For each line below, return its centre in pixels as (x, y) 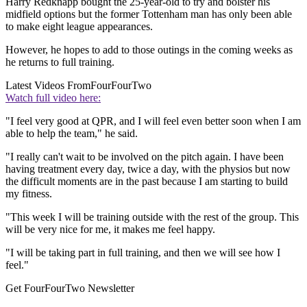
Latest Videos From (48, 86)
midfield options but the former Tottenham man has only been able (149, 14)
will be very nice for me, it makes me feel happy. (110, 230)
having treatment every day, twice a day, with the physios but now (148, 169)
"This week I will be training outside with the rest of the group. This (152, 217)
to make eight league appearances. (79, 27)
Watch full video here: (53, 98)
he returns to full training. (60, 62)
